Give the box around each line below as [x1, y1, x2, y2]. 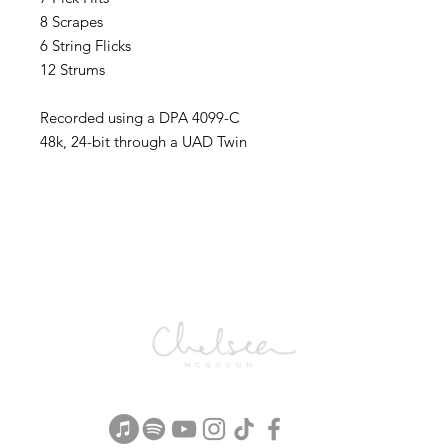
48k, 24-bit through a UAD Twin [40, 132, 247, 151]
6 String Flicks [40, 36, 131, 55]
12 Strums [40, 60, 105, 79]
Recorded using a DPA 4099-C [40, 108, 240, 127]
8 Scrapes [40, 12, 103, 31]
